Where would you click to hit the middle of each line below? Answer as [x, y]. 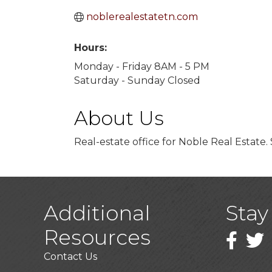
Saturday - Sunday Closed [137, 80]
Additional [97, 213]
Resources [97, 237]
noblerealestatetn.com [142, 17]
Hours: [90, 48]
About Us [119, 118]
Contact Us [70, 257]
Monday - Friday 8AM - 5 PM [142, 66]
